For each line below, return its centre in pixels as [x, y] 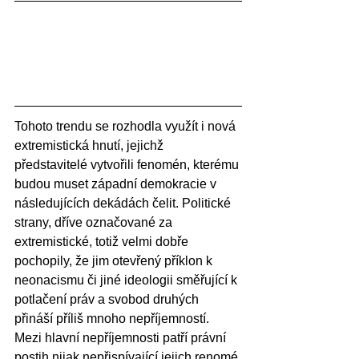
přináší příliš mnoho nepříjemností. [113, 318]
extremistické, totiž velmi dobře [103, 241]
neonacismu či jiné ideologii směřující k [127, 280]
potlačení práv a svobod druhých [108, 299]
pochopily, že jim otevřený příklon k [115, 260]
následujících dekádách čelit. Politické [124, 203]
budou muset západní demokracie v [117, 184]
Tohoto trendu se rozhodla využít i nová [127, 126]
